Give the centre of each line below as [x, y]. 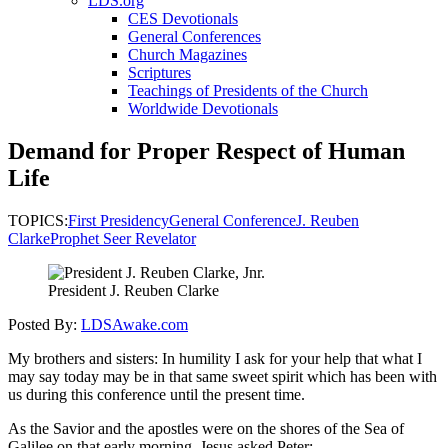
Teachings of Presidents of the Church [248, 90]
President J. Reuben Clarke [133, 290]
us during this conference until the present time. [156, 394]
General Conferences [194, 36]
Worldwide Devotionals [203, 108]
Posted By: [44, 324]
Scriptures [159, 72]
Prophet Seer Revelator [123, 238]
